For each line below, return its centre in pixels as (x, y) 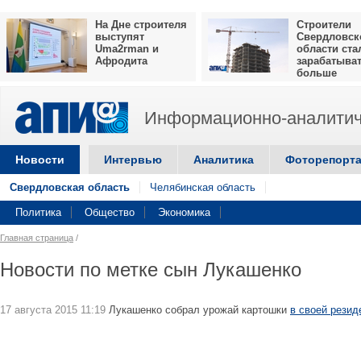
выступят (120, 37)
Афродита (121, 61)
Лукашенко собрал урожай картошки (198, 310)
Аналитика (224, 160)
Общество (110, 212)
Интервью (133, 160)
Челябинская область (203, 187)
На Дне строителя (141, 25)
